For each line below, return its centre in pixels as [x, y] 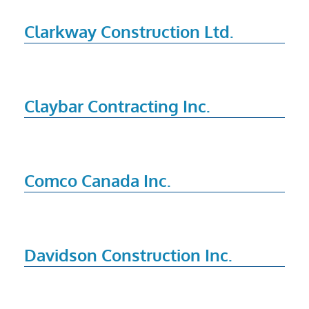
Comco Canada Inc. [97, 180]
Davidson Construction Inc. [128, 255]
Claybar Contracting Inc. [117, 106]
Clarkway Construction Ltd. [129, 31]
